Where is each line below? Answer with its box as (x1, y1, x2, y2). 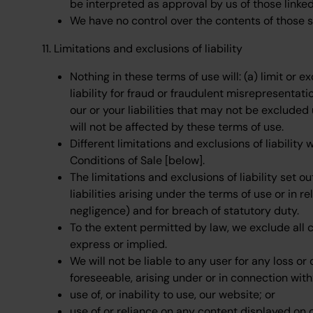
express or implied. (70, 237, 167, 252)
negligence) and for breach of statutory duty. (70, 203, 299, 218)
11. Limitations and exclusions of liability (42, 41, 242, 56)
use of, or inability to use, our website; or (70, 287, 275, 302)
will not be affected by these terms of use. (70, 119, 284, 134)
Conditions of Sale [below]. (70, 153, 205, 168)
